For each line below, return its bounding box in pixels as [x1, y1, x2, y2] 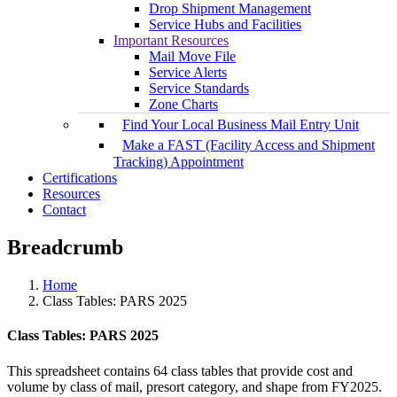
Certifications [43, 170, 117, 186]
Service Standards [149, 81, 249, 97]
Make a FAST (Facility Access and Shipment [122, 137, 375, 153]
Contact [43, 202, 86, 218]
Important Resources [113, 33, 229, 49]
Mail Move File [149, 49, 236, 65]
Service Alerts [149, 65, 227, 81]
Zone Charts [149, 97, 218, 113]
